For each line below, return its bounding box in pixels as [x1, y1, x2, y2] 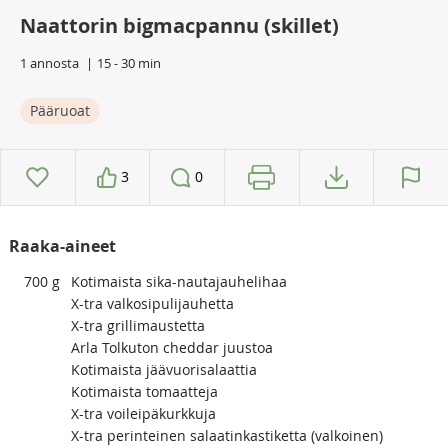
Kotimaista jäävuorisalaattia [70, 359, 257, 379]
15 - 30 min [97, 53, 161, 72]
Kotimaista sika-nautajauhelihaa [70, 271, 287, 291]
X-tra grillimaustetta [70, 315, 205, 335]
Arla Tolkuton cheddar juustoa [70, 337, 273, 357]
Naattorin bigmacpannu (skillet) [20, 11, 339, 39]
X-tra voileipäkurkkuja [70, 403, 216, 423]
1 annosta [20, 53, 79, 72]
